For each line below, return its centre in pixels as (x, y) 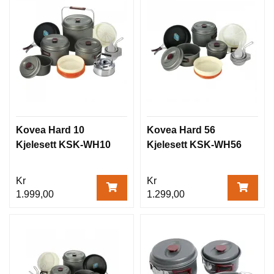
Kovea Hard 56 (181, 130)
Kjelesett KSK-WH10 (63, 144)
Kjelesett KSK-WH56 (194, 144)
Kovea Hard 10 (50, 130)
